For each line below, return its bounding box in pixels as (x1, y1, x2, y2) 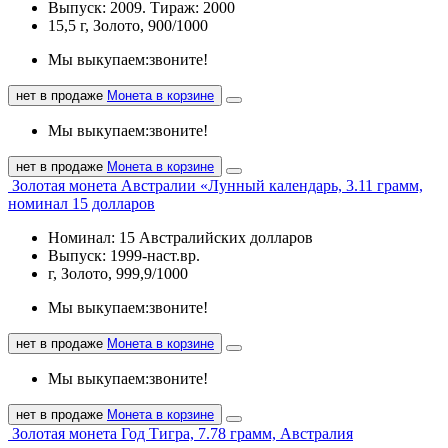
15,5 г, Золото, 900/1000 (48, 16, 208, 34)
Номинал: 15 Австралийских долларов (48, 228, 313, 246)
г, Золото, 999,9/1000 (48, 264, 188, 282)
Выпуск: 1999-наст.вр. (48, 246, 200, 264)
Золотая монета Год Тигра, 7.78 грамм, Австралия (12, 424, 353, 442)
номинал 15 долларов (8, 194, 155, 212)
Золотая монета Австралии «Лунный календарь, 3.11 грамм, (12, 176, 423, 194)
